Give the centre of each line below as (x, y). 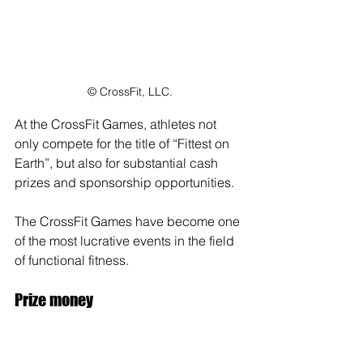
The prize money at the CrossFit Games (130, 342)
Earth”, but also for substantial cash (118, 162)
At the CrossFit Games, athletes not (117, 124)
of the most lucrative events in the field (126, 240)
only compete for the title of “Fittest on (124, 143)
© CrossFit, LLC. (130, 91)
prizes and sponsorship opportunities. (126, 182)
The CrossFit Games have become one (129, 221)
